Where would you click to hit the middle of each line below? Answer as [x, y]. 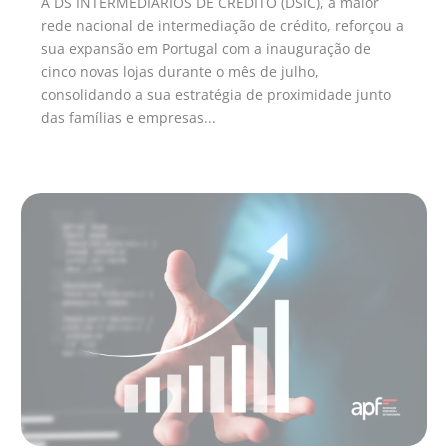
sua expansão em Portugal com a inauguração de [206, 48]
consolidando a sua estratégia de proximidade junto [216, 94]
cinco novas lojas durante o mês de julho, [180, 71]
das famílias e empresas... [129, 117]
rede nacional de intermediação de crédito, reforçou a [223, 25]
